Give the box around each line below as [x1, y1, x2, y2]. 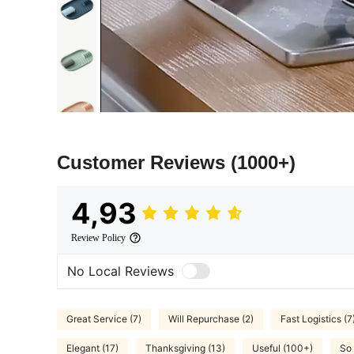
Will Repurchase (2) [168, 313, 254, 326]
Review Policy [71, 232, 126, 243]
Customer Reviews [57, 151, 231, 173]
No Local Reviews [67, 263, 174, 280]
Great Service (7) [66, 313, 141, 326]
